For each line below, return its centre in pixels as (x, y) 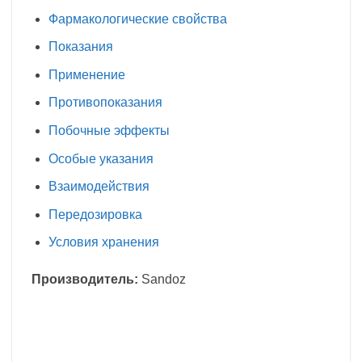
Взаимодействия (99, 187)
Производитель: (85, 280)
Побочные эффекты (109, 130)
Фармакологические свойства (137, 19)
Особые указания (101, 158)
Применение (86, 74)
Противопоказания (105, 103)
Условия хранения (103, 242)
